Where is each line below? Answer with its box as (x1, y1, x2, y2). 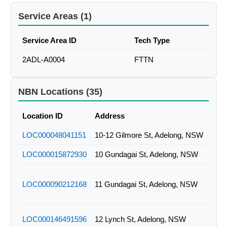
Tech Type (134, 36, 170, 45)
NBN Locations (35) (18, 87, 102, 97)
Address (95, 111, 125, 121)
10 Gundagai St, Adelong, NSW (95, 150, 198, 159)
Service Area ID (22, 36, 77, 45)
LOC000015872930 (22, 150, 87, 159)
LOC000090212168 (22, 180, 87, 189)
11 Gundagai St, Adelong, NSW (95, 180, 198, 189)
